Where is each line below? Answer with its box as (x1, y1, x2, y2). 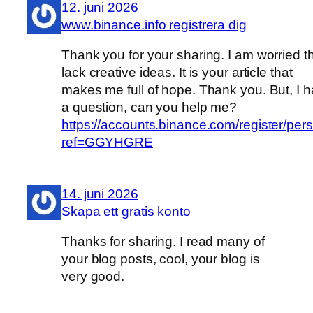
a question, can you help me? (61, 100, 238, 115)
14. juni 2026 (61, 186, 138, 201)
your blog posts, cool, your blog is (61, 252, 260, 267)
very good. (61, 269, 125, 284)
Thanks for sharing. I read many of (61, 234, 265, 249)
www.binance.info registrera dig (61, 17, 247, 32)
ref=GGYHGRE (61, 135, 153, 150)
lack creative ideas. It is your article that (61, 65, 293, 80)
